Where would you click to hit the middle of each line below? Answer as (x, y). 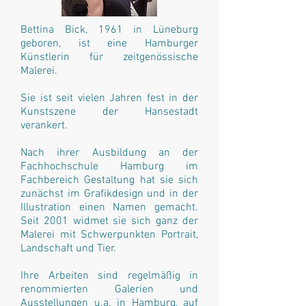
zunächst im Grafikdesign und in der (109, 194)
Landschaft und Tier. (68, 249)
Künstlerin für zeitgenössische (109, 57)
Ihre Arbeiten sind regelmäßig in (109, 276)
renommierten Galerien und (109, 290)
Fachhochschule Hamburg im (109, 167)
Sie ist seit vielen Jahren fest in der (109, 98)
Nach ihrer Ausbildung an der (109, 153)
